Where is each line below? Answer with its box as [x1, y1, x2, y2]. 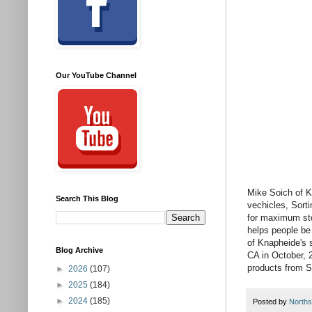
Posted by [253, 297, 289, 306]
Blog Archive [56, 246, 103, 254]
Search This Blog [56, 194, 118, 203]
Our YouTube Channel [56, 71, 136, 79]
